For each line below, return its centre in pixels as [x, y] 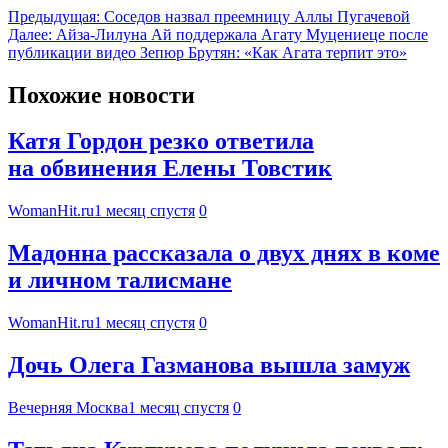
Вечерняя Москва [68, 407]
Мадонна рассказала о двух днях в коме [224, 253]
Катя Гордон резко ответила [161, 141]
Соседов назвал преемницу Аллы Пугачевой [257, 16]
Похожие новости [101, 94]
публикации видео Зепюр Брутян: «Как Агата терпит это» [207, 52]
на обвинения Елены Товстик [170, 168]
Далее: [30, 34]
